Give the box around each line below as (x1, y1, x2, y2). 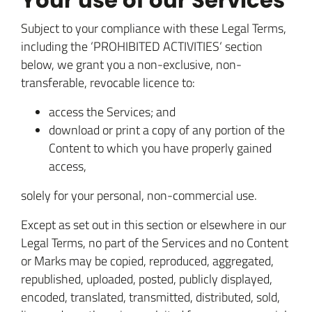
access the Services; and (49, 103, 175, 120)
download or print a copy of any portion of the (49, 121, 285, 138)
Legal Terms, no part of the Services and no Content (21, 234, 288, 251)
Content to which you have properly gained (49, 139, 272, 156)
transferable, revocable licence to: (21, 74, 195, 91)
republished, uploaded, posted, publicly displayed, (21, 270, 272, 287)
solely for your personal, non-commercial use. (21, 187, 257, 203)
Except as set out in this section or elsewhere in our (21, 216, 286, 233)
